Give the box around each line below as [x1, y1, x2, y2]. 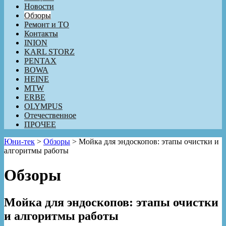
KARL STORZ [24, 47, 75, 56]
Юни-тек [4, 137, 35, 146]
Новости [24, 2, 54, 11]
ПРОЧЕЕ [24, 120, 56, 129]
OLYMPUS [24, 101, 63, 110]
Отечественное [24, 110, 76, 120]
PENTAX [24, 56, 56, 65]
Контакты [24, 29, 58, 38]
